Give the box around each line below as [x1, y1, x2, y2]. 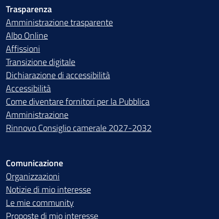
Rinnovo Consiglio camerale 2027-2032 [6, 121, 152, 134]
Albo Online [6, 29, 48, 42]
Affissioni [6, 42, 40, 55]
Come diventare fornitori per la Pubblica [6, 95, 150, 108]
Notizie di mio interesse [6, 183, 91, 196]
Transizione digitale [6, 55, 75, 68]
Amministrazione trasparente [6, 16, 113, 29]
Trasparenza [6, 2, 52, 16]
